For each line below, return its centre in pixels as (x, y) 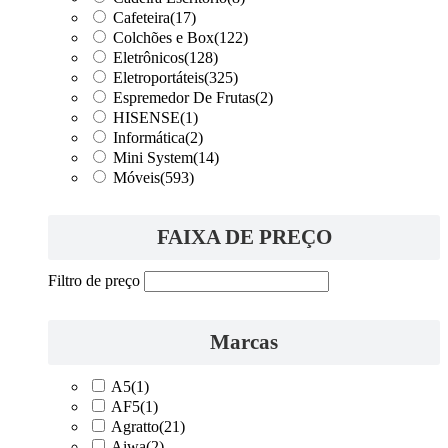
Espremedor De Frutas (184, 97)
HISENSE (146, 117)
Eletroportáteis (158, 77)
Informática (149, 137)
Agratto (135, 427)
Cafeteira (141, 17)
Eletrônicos (148, 57)
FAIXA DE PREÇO (244, 236)
